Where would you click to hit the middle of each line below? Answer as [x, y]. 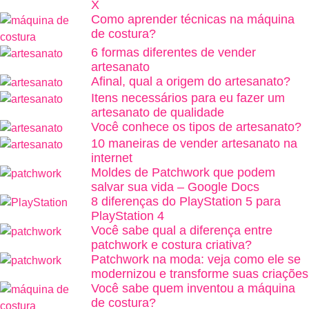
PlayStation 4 [128, 216]
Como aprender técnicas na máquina [193, 20]
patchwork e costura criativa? [171, 245]
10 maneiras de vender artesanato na [194, 144]
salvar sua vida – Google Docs [175, 187]
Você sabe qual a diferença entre [182, 231]
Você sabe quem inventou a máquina [193, 289]
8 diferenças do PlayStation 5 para [186, 202]
